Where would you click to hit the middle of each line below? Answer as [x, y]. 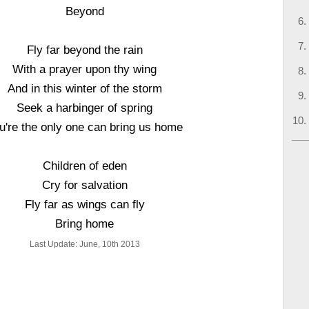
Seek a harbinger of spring [85, 108]
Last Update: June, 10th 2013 [84, 244]
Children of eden [84, 166]
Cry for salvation [84, 185]
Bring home [85, 223]
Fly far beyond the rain [84, 50]
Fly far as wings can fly [84, 204]
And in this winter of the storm [84, 88]
